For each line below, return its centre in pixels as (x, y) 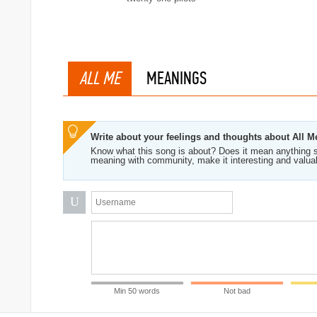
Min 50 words (137, 291)
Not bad (237, 291)
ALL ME (100, 78)
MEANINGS (177, 78)
